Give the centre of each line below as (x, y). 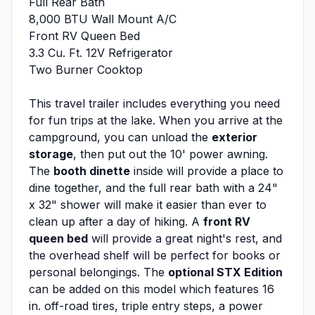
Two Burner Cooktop (86, 70)
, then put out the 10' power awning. (171, 154)
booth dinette (92, 171)
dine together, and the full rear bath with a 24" (153, 188)
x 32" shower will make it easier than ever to (148, 205)
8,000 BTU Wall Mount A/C (103, 19)
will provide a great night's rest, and (185, 239)
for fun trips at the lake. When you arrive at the (156, 121)
